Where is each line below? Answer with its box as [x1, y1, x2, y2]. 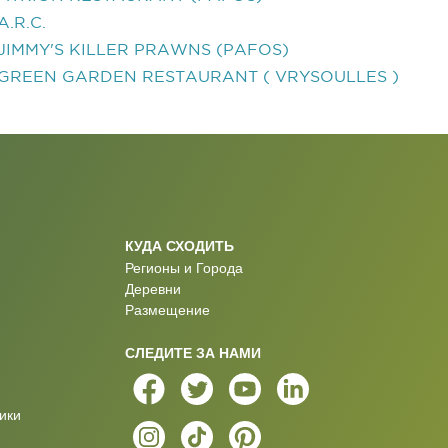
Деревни [124, 281, 181, 297]
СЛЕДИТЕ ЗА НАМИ [124, 345, 261, 360]
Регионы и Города [124, 260, 243, 276]
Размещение [124, 302, 210, 318]
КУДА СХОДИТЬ [124, 238, 234, 253]
